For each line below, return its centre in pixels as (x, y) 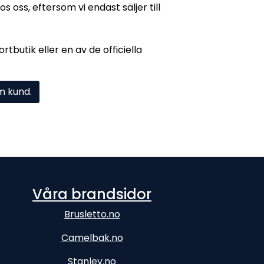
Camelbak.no (92, 238)
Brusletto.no (92, 214)
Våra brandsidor (92, 194)
